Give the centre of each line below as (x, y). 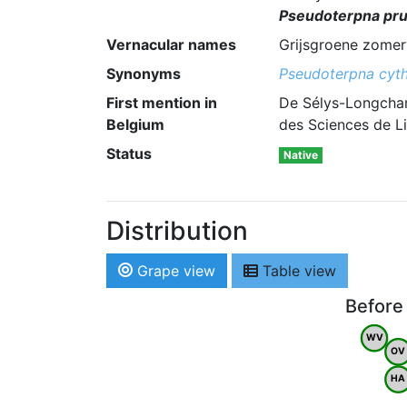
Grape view (174, 271)
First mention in (162, 103)
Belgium (135, 124)
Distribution (177, 231)
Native (300, 155)
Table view (297, 271)
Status (129, 154)
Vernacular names (171, 45)
